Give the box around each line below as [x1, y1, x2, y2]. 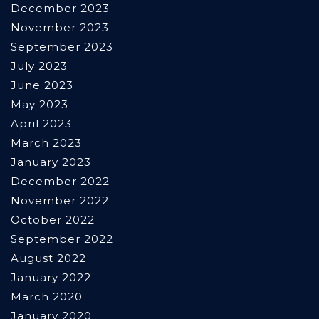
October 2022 [11, 213, 95, 227]
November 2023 [11, 21, 109, 35]
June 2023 [11, 78, 73, 93]
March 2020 [11, 290, 83, 304]
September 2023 [11, 40, 113, 54]
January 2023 [11, 155, 91, 169]
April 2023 [11, 117, 72, 131]
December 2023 [11, 1, 110, 16]
